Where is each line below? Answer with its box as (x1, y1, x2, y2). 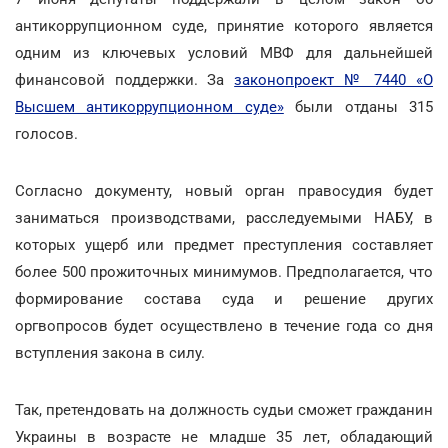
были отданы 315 (283, 97, 434, 116)
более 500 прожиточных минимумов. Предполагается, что (15, 262, 433, 281)
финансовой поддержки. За (15, 70, 235, 89)
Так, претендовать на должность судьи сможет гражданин (15, 400, 433, 419)
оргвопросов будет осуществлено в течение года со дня (15, 316, 433, 335)
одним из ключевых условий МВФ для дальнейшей (15, 43, 433, 62)
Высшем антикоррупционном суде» (15, 97, 284, 116)
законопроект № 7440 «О (234, 70, 434, 89)
